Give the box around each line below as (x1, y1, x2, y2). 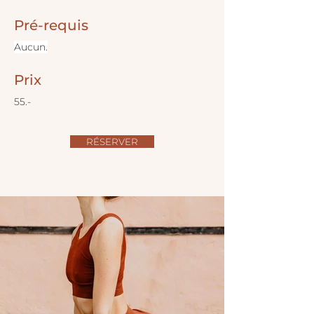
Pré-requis (14, 17, 88, 34)
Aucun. (14, 41, 48, 53)
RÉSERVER (86, 136, 138, 147)
